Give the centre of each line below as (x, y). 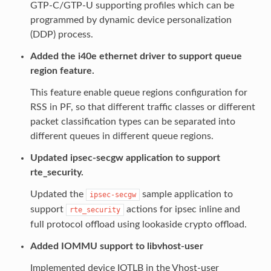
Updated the (58, 194)
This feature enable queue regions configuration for (139, 92)
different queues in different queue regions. (122, 136)
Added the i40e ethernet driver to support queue (136, 56)
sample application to (186, 194)
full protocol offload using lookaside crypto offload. (138, 224)
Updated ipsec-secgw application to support (125, 158)
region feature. (62, 70)
